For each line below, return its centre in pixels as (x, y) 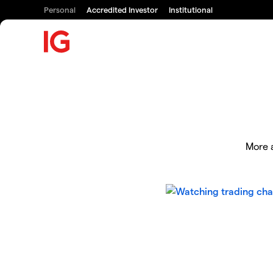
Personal (60, 9)
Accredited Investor (122, 9)
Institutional (191, 9)
